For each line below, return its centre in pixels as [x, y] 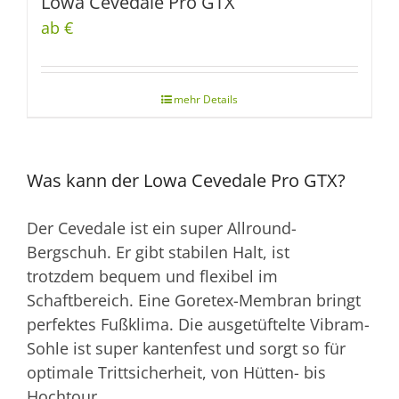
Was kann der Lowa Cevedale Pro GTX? [186, 181]
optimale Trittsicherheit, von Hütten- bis [176, 372]
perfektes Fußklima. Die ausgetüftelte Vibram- [198, 324]
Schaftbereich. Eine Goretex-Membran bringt [194, 300]
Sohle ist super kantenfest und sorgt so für [186, 348]
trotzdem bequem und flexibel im [152, 276]
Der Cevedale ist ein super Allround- [162, 228]
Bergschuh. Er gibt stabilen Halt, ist [158, 252]
